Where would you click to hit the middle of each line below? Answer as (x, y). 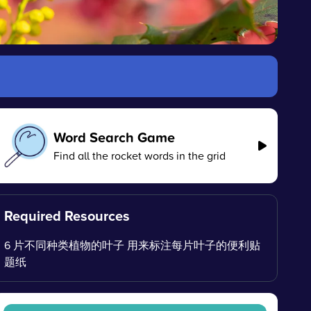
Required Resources (67, 216)
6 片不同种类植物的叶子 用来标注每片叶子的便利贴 (133, 245)
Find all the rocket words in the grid (139, 155)
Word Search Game (114, 137)
